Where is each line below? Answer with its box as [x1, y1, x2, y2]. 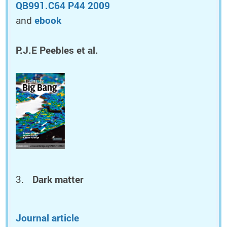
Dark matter [32, 173, 84, 186]
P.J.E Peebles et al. [16, 44, 98, 57]
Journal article [16, 211, 79, 225]
